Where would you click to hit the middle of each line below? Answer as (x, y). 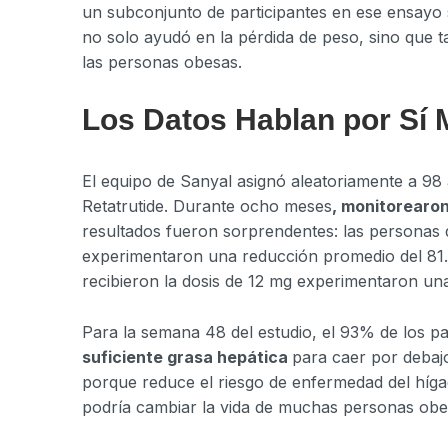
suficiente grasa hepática (187, 356)
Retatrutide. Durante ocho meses (207, 206)
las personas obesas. (162, 61)
